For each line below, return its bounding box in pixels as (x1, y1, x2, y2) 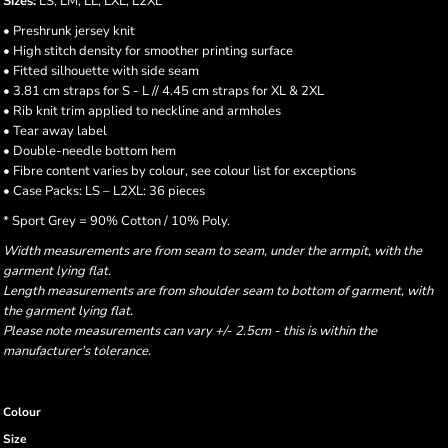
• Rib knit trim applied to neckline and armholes (3, 102, 281, 120)
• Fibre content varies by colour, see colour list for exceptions (3, 162, 356, 180)
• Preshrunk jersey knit (3, 22, 135, 40)
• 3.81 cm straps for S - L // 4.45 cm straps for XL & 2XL (3, 82, 324, 100)
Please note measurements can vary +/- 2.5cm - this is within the (3, 322, 377, 340)
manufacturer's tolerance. (3, 342, 154, 360)
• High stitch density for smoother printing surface (3, 42, 293, 60)
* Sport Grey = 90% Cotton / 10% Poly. (3, 212, 230, 230)
